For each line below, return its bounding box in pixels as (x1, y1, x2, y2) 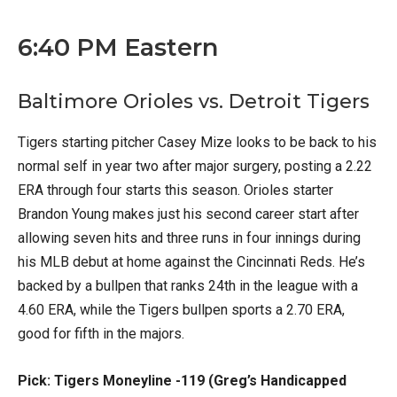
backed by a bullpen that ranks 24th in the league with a (18, 277, 358, 295)
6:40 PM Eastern (18, 33, 218, 63)
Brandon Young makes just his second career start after (18, 206, 359, 223)
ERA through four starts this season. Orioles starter (18, 182, 333, 199)
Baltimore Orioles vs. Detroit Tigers (18, 90, 370, 114)
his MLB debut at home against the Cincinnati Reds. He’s (18, 253, 365, 271)
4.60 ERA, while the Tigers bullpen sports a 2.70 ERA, (18, 301, 345, 319)
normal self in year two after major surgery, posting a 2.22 (18, 158, 372, 175)
